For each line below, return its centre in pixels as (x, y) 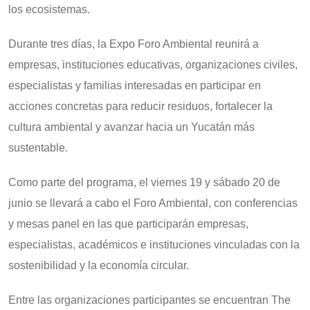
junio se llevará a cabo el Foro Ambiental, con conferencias (153, 203)
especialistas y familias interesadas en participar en (135, 85)
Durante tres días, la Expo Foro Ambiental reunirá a (134, 44)
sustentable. (38, 147)
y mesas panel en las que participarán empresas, (128, 224)
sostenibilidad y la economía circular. (99, 265)
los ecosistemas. (49, 9)
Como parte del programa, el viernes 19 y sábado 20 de (144, 182)
